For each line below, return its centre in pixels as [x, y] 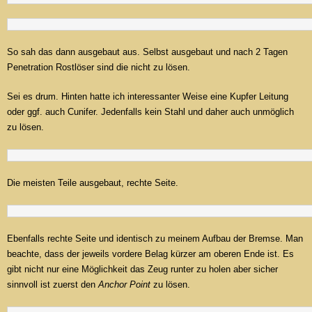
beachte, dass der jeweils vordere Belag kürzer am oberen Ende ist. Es [150, 254]
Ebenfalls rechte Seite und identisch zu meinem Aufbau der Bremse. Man [155, 239]
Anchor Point [124, 285]
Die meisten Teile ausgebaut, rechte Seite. [93, 183]
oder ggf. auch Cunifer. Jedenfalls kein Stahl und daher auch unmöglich [150, 112]
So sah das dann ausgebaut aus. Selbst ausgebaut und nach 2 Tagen [147, 52]
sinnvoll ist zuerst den [53, 285]
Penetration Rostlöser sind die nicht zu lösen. [99, 68]
